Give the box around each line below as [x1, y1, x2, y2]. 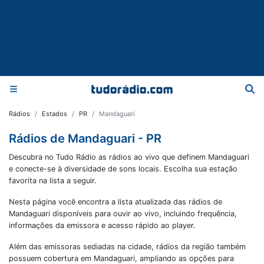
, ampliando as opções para [135, 254, 234, 263]
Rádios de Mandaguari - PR [9, 131, 161, 146]
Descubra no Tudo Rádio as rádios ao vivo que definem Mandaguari [9, 153, 249, 161]
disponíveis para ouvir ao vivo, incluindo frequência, [50, 209, 237, 218]
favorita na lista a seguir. [9, 176, 97, 185]
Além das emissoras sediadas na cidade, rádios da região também [9, 242, 246, 251]
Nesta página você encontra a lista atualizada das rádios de [9, 197, 222, 206]
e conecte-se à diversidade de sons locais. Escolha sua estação [9, 164, 237, 173]
